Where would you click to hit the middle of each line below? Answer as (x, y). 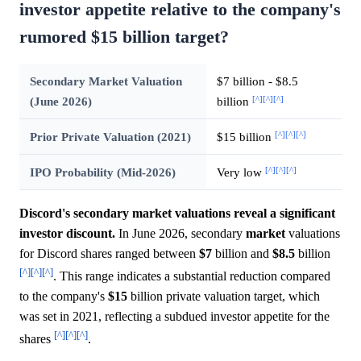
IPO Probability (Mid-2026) (102, 172)
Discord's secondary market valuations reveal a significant (177, 214)
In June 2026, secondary (180, 234)
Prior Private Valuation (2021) (110, 137)
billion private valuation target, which (224, 297)
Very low (241, 172)
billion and (242, 254)
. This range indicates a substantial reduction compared (192, 276)
